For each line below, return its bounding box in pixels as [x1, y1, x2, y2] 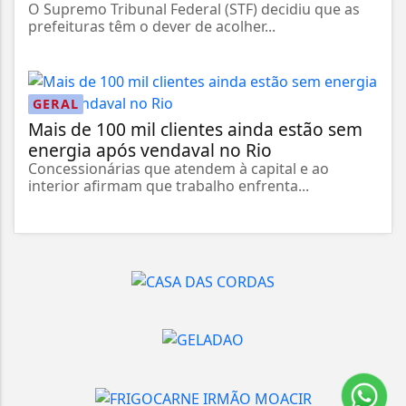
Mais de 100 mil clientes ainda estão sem [28, 116, 362, 141]
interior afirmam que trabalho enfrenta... [28, 175, 309, 196]
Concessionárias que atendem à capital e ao [28, 158, 329, 179]
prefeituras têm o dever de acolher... [28, 15, 275, 36]
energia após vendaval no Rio [28, 137, 272, 162]
